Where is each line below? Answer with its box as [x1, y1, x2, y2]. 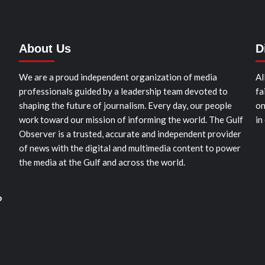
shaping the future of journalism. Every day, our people [18, 100, 232, 111]
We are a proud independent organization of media [18, 72, 217, 82]
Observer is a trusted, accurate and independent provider [18, 128, 241, 139]
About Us [18, 42, 71, 55]
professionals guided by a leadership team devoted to [18, 86, 228, 96]
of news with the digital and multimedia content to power [18, 143, 241, 153]
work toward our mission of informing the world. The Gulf [18, 114, 243, 125]
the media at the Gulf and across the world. [18, 157, 185, 167]
